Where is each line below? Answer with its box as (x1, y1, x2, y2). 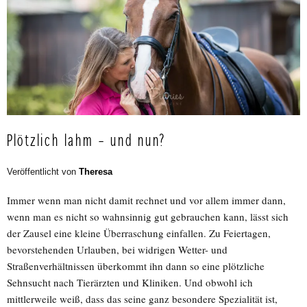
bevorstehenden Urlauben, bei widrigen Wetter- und (7, 243, 228, 257)
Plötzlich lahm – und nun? (7, 134, 167, 149)
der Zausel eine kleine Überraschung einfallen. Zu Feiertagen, (7, 226, 271, 241)
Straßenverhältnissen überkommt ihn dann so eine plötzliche (7, 259, 265, 273)
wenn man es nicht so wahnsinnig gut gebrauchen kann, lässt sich (7, 210, 288, 224)
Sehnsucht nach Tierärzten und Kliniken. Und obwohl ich (7, 275, 253, 290)
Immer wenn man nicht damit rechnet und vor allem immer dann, (7, 193, 286, 208)
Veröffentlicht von (7, 167, 79, 177)
